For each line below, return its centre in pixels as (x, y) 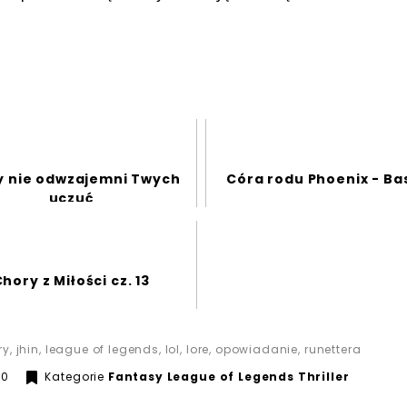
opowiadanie (257, 350)
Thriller (323, 377)
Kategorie (74, 377)
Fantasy (135, 377)
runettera (333, 350)
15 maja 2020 (50, 376)
